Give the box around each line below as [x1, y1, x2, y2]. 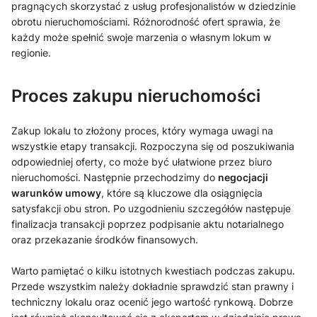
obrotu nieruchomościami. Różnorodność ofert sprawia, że [11, 15, 280, 28]
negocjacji [218, 171, 268, 183]
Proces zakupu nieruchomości [11, 85, 260, 106]
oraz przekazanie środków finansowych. [11, 233, 198, 246]
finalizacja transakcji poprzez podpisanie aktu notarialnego [11, 217, 284, 230]
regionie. [11, 46, 51, 59]
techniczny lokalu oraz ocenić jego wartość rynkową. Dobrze [11, 295, 293, 308]
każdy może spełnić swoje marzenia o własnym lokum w [11, 30, 271, 43]
